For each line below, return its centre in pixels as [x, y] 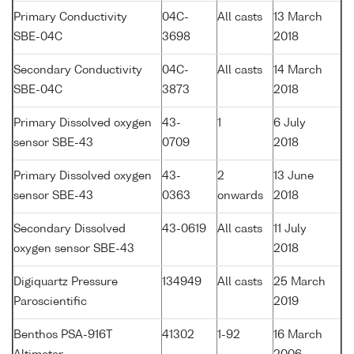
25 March [299, 282]
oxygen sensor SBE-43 [74, 249]
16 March [298, 335]
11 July [290, 230]
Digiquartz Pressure [66, 282]
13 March [298, 18]
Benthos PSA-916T [63, 335]
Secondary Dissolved [70, 230]
